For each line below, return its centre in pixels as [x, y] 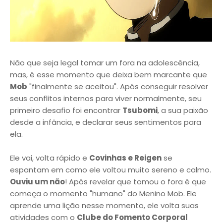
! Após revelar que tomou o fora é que [136, 182]
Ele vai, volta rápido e [50, 158]
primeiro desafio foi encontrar [66, 110]
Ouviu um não [37, 182]
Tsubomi [140, 110]
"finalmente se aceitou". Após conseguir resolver [118, 86]
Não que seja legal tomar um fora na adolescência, [105, 63]
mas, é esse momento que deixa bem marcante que [109, 75]
